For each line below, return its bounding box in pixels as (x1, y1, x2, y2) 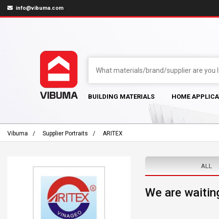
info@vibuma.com (14, 5, 64, 11)
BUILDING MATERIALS (88, 93, 154, 100)
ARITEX (103, 130, 123, 137)
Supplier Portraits (43, 130, 88, 137)
